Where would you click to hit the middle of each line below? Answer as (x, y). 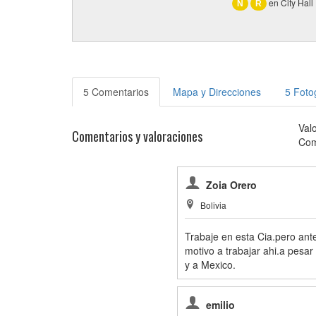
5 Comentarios (116, 92)
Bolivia (213, 205)
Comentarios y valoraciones (137, 136)
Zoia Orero (231, 185)
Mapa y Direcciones (217, 92)
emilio (220, 305)
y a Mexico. (210, 265)
